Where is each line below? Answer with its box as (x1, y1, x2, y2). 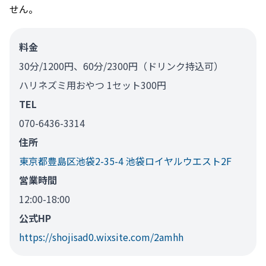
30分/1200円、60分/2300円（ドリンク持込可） (19, 58, 223, 73)
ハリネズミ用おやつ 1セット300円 (19, 77, 166, 92)
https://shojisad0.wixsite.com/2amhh (19, 229, 183, 244)
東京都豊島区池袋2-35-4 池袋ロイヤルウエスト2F (19, 153, 232, 168)
